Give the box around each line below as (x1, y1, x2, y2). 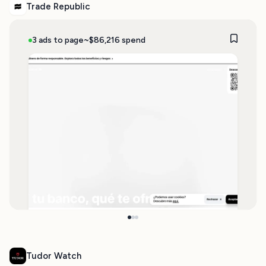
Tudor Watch (26, 251, 81, 261)
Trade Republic (26, 1, 90, 12)
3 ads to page (32, 34, 84, 45)
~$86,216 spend (83, 34, 145, 45)
